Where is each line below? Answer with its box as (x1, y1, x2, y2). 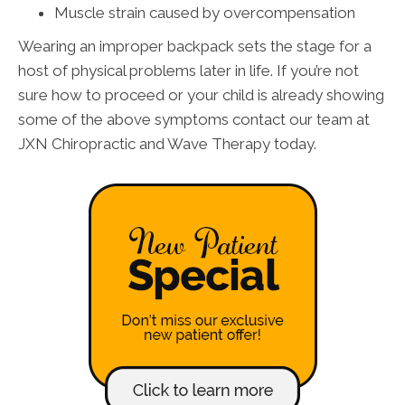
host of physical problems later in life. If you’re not (18, 61, 359, 80)
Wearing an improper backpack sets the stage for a (18, 36, 372, 55)
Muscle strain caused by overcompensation (54, 3, 355, 22)
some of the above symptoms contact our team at (18, 109, 370, 128)
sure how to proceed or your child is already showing (18, 85, 384, 104)
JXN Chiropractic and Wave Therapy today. (18, 134, 316, 153)
